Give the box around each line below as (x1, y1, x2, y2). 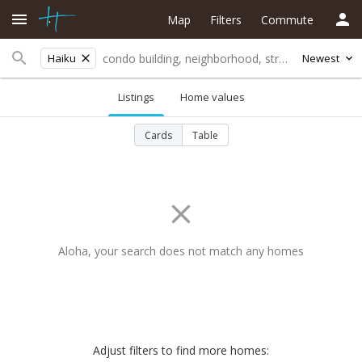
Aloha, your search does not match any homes (58, 243, 304, 259)
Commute (261, 11, 314, 27)
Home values (179, 90, 245, 104)
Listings (117, 90, 154, 104)
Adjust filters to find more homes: (93, 343, 269, 358)
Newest (302, 51, 339, 65)
